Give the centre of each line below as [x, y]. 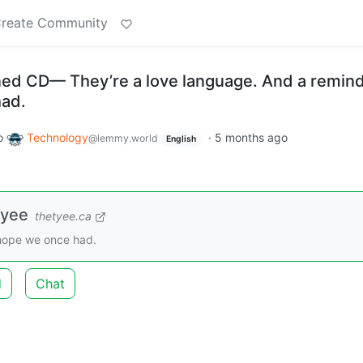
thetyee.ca [63, 216]
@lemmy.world [123, 138]
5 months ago [252, 137]
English [181, 139]
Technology [57, 137]
